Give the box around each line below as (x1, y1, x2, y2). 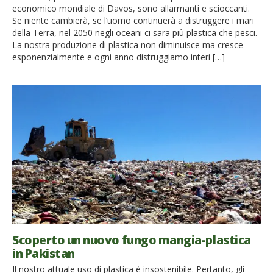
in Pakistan (12, 245, 75, 261)
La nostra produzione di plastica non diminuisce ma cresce (12, 38, 243, 51)
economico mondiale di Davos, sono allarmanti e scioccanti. (12, 2, 250, 14)
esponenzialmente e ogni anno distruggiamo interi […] (12, 51, 225, 63)
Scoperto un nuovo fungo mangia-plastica (12, 232, 251, 248)
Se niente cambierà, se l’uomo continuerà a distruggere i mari (12, 14, 254, 26)
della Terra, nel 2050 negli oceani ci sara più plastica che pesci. (12, 26, 257, 38)
